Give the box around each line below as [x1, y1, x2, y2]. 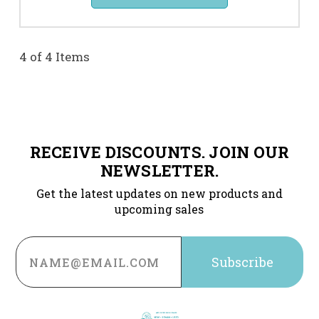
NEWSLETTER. [100, 160, 219, 182]
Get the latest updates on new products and [36, 186, 283, 202]
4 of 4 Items [19, 48, 90, 66]
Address [16, 247, 69, 265]
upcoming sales [115, 202, 204, 217]
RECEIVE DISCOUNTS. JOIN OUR [29, 142, 290, 163]
